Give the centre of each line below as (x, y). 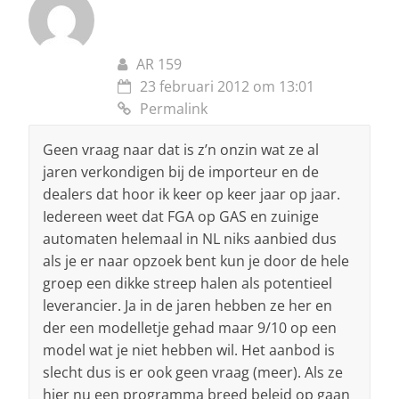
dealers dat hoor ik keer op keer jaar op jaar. (191, 195)
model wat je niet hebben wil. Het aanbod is (189, 350)
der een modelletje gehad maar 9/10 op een (190, 328)
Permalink (174, 109)
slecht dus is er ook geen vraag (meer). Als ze (193, 373)
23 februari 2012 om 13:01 (227, 87)
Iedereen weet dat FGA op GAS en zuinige (181, 217)
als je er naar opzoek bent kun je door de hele (196, 261)
